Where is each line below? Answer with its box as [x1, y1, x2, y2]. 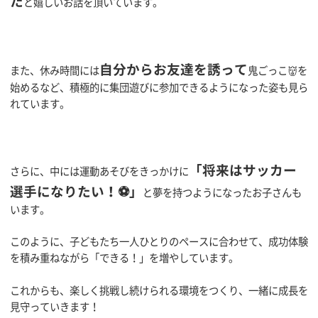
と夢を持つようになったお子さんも [143, 185, 302, 201]
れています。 [10, 96, 70, 112]
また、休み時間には [10, 62, 99, 79]
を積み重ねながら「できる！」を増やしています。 [10, 249, 238, 265]
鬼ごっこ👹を [248, 62, 307, 79]
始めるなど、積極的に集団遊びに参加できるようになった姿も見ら [10, 79, 308, 96]
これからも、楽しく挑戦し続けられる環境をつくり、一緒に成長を [10, 282, 308, 298]
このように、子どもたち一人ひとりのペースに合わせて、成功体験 [10, 233, 308, 249]
